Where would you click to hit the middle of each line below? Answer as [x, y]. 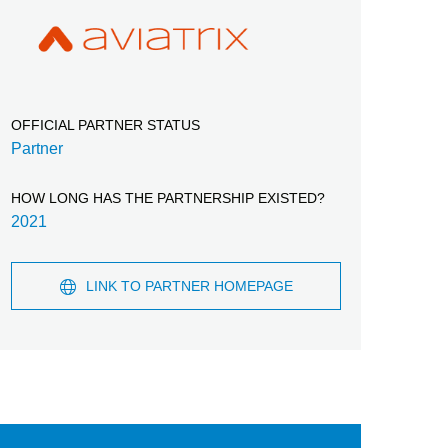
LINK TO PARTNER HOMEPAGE [189, 286]
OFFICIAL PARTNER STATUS [105, 125]
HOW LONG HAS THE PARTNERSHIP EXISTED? [168, 198]
